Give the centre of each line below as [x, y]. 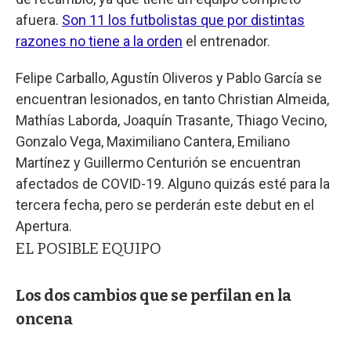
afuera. [39, 20]
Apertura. [44, 226]
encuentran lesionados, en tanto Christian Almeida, [172, 100]
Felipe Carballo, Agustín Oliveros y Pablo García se [169, 78]
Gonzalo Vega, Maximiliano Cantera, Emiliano [153, 142]
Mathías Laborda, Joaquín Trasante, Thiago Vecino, [171, 121]
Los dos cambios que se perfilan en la [154, 296]
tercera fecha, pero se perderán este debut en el [165, 205]
